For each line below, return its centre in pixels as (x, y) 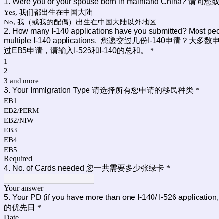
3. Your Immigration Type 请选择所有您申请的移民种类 (99, 90)
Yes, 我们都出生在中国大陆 (48, 12)
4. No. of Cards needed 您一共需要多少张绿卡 (84, 168)
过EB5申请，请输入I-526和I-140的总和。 (76, 51)
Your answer (23, 188)
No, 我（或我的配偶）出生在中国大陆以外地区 (80, 22)
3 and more (21, 81)
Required (18, 159)
